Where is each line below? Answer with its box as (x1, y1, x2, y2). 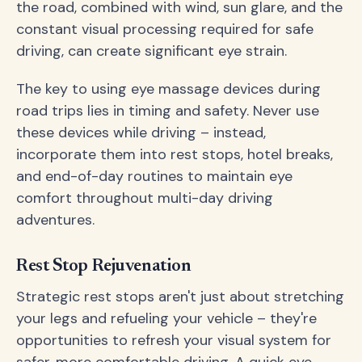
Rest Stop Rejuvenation (16, 257, 192, 276)
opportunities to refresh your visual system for (16, 330, 331, 350)
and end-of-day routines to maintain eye (16, 166, 293, 187)
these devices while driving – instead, (16, 123, 266, 143)
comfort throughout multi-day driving (16, 188, 273, 208)
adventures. (16, 210, 95, 230)
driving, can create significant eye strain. (16, 41, 287, 61)
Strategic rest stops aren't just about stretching (16, 286, 344, 306)
